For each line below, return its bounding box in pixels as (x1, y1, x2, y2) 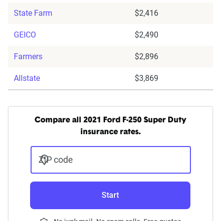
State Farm (14, 8, 52, 18)
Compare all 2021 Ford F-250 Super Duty (35, 116, 186, 125)
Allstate (14, 74, 40, 83)
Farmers (14, 52, 42, 62)
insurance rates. (80, 128, 141, 137)
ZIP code (38, 154, 73, 165)
